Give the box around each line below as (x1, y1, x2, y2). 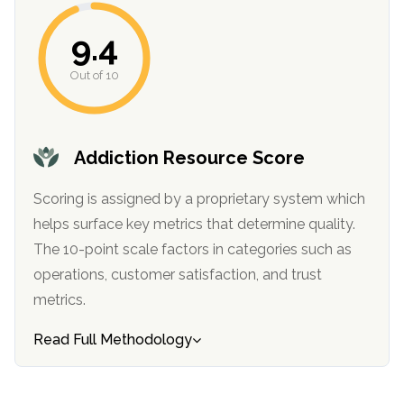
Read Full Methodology (33, 331, 192, 349)
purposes (27, 27, 98, 44)
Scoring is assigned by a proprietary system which (33, 190, 365, 208)
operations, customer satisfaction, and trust (33, 266, 179, 284)
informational (27, 2, 128, 19)
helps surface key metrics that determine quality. (33, 216, 237, 234)
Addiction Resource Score (74, 147, 305, 170)
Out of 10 (69, 68, 119, 82)
